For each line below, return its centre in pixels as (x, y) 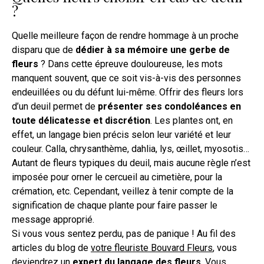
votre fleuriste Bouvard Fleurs (152, 248)
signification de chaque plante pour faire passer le (115, 206)
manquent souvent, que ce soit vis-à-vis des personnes (126, 78)
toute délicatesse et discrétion (81, 121)
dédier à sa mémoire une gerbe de (153, 50)
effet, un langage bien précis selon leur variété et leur (121, 135)
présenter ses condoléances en (169, 107)
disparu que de (44, 50)
